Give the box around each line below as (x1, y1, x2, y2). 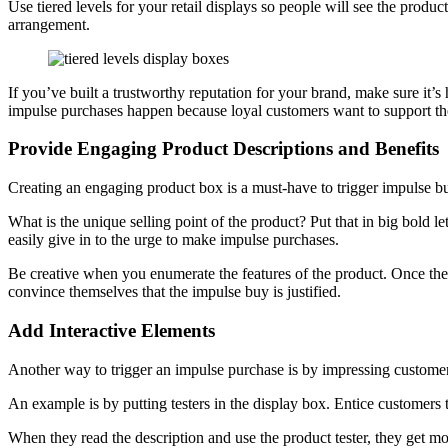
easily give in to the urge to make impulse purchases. (8, 231, 339, 249)
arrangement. (8, 15, 90, 33)
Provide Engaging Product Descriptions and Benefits (8, 138, 439, 160)
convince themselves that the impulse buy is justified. (8, 283, 341, 301)
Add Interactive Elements (8, 319, 215, 341)
